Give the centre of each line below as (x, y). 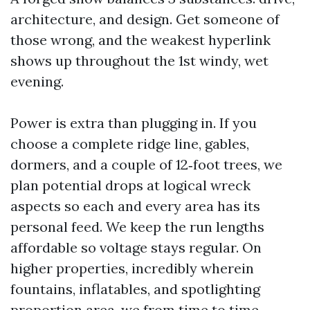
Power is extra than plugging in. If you (134, 123)
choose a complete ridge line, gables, (130, 144)
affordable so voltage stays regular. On (136, 247)
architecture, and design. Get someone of (145, 19)
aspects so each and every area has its (135, 206)
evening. (37, 81)
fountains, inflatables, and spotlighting (135, 289)
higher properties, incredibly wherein (132, 268)
